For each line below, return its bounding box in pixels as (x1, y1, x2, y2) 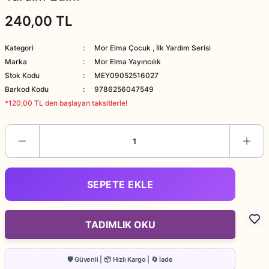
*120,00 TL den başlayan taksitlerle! (5, 98, 127, 107)
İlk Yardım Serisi (156, 43, 211, 52)
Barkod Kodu (5, 85, 49, 94)
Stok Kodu (5, 71, 40, 80)
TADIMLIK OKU (85, 219, 156, 231)
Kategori (5, 43, 34, 52)
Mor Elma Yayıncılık (94, 57, 161, 66)
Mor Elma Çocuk (94, 43, 151, 52)
